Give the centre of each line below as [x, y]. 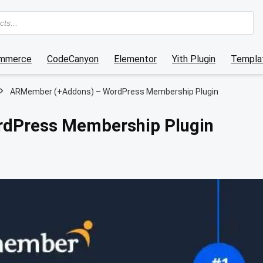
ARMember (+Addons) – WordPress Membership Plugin [114, 91]
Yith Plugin [194, 59]
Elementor [135, 59]
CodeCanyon [73, 59]
